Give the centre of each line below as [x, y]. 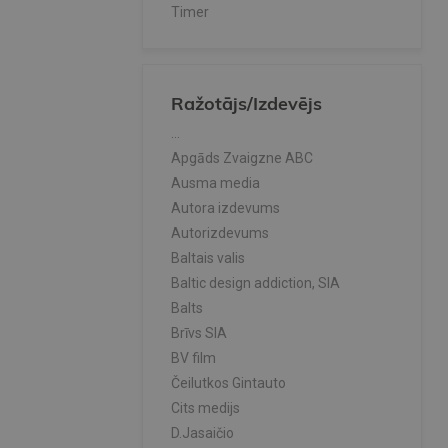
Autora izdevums [225, 208]
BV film [193, 358]
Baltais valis [208, 258]
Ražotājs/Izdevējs [246, 104]
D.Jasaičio [202, 433]
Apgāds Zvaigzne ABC [242, 158]
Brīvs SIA [199, 333]
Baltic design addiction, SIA [255, 283]
